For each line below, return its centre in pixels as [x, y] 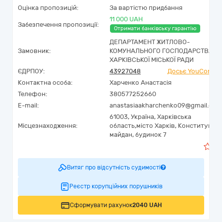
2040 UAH [147, 205]
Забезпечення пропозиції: [58, 25]
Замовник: [34, 51]
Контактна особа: [45, 83]
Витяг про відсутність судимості [113, 167]
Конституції [196, 126]
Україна [142, 117]
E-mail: [28, 105]
